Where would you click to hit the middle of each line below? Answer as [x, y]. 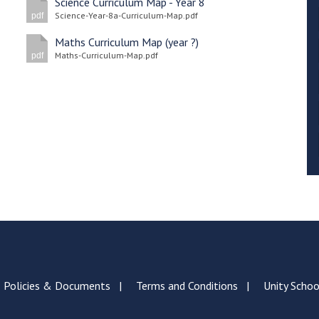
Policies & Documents [57, 286]
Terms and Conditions [187, 286]
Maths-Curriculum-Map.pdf [107, 55]
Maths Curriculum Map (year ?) [127, 42]
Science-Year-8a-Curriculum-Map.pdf [127, 15]
